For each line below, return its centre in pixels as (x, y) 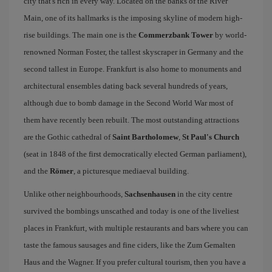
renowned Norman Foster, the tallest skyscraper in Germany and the (134, 52)
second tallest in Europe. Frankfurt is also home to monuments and (133, 69)
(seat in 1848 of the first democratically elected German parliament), (135, 154)
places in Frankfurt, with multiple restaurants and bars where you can (136, 228)
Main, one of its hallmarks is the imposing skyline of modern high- (133, 18)
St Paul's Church (211, 137)
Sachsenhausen (150, 194)
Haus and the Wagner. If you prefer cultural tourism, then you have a (135, 262)
